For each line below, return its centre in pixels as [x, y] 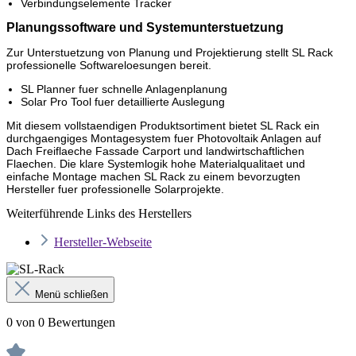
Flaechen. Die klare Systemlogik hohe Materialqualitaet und [156, 163]
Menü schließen [72, 294]
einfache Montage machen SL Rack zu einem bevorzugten [153, 176]
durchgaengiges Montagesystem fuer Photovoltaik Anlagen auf [164, 138]
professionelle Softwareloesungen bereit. [109, 65]
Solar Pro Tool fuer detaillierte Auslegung [123, 101]
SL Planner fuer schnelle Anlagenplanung [124, 89]
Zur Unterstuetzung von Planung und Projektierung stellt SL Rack [170, 52]
